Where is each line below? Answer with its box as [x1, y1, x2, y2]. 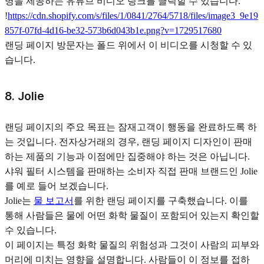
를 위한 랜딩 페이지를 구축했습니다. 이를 [74, 196, 248, 206]
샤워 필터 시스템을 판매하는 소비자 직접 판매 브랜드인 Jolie [5, 166, 258, 177]
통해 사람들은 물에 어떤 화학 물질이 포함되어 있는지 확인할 [5, 210, 259, 221]
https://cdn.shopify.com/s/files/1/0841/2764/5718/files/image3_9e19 [8, 11, 258, 21]
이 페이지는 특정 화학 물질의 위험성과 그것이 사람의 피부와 [5, 240, 259, 250]
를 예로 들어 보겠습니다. [5, 181, 108, 192]
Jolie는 [5, 196, 34, 206]
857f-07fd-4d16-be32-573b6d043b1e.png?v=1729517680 [5, 25, 222, 36]
